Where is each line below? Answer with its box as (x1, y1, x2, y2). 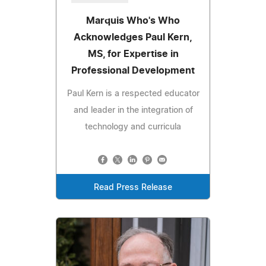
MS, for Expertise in (87, 49, 179, 59)
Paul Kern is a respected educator (66, 90, 199, 99)
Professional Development (71, 66, 195, 76)
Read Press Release (94, 183, 172, 192)
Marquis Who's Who (86, 16, 180, 26)
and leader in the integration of (73, 106, 193, 115)
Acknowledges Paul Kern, (74, 33, 192, 43)
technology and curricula (85, 123, 181, 132)
